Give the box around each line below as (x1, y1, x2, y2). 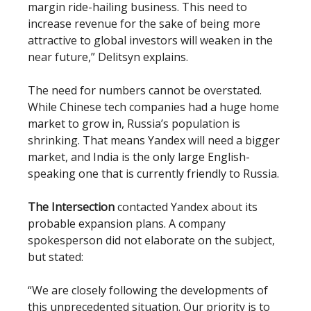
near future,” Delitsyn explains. (28, 49, 188, 65)
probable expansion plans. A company (28, 216, 226, 231)
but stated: (28, 249, 83, 264)
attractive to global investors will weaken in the (28, 33, 273, 48)
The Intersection (28, 199, 115, 215)
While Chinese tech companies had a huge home (28, 99, 279, 115)
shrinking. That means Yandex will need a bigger (28, 133, 280, 148)
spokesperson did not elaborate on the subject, (28, 233, 275, 248)
